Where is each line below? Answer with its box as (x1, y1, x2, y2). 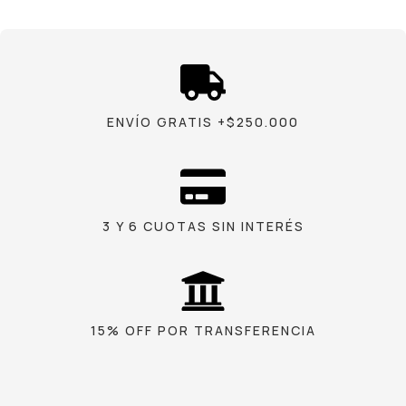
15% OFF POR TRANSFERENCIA (90, 322, 316, 339)
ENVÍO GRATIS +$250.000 (107, 113, 299, 130)
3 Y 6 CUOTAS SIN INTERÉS (101, 217, 304, 235)
